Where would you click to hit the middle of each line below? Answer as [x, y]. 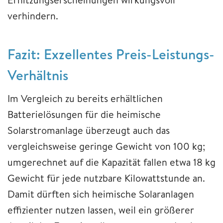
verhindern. [33, 15]
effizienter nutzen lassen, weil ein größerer [101, 210]
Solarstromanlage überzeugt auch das [89, 130]
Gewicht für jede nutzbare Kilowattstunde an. [106, 178]
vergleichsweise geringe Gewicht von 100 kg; [106, 146]
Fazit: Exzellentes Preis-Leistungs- [111, 54]
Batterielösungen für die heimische [84, 114]
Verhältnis [38, 75]
